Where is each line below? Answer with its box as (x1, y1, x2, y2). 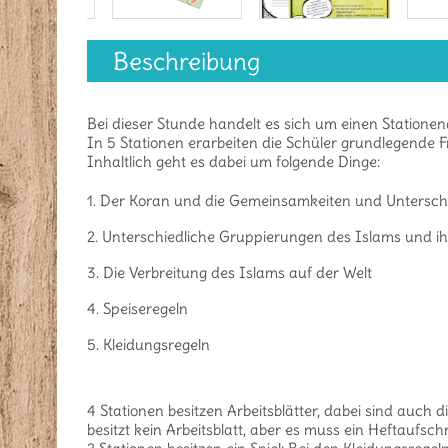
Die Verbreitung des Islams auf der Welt (103, 263, 372, 283)
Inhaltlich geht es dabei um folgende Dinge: (87, 152, 380, 172)
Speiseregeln (103, 299, 188, 319)
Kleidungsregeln (103, 335, 210, 355)
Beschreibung (113, 46, 260, 77)
